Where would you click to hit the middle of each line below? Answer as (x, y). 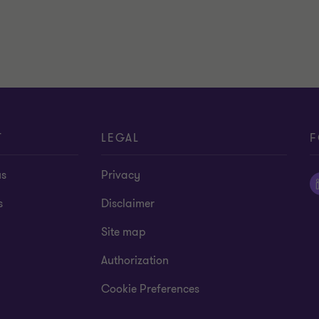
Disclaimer (128, 204)
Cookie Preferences (151, 289)
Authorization (135, 261)
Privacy (121, 175)
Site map (124, 232)
